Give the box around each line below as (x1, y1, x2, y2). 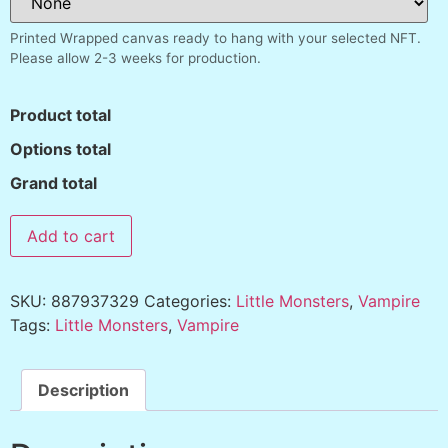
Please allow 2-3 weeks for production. (10, 50, 261, 67)
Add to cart (27, 226, 115, 247)
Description (38, 380, 129, 401)
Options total (10, 139, 111, 160)
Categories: (144, 291, 236, 312)
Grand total (10, 173, 97, 194)
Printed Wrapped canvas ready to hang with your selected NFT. (10, 30, 421, 47)
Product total (10, 105, 111, 126)
